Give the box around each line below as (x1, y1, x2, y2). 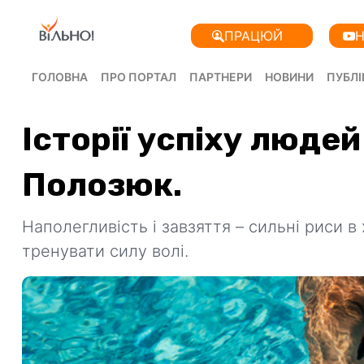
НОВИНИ (265, 70, 314, 84)
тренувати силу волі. (22, 241, 188, 261)
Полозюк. (22, 166, 182, 204)
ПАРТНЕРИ (189, 70, 252, 84)
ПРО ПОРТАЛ (101, 70, 176, 84)
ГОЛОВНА (32, 70, 88, 84)
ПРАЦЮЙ (223, 28, 283, 44)
